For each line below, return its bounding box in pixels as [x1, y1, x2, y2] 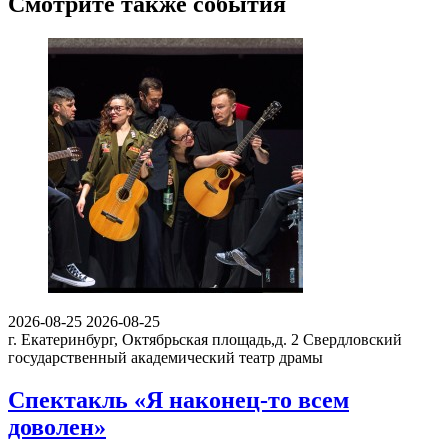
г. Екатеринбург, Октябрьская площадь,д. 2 [8, 331, 299, 349]
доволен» [8, 414, 106, 441]
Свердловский [303, 331, 402, 349]
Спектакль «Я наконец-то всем [8, 387, 349, 414]
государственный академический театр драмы [8, 349, 323, 367]
